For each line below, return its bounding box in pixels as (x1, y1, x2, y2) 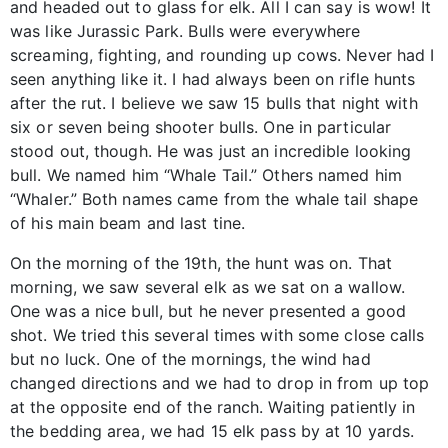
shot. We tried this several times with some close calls (10, 324, 425, 345)
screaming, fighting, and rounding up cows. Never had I (10, 44, 435, 65)
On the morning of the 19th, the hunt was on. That (10, 252, 392, 273)
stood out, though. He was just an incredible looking (10, 140, 412, 161)
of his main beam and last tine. (10, 212, 246, 233)
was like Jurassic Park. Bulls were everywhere (10, 20, 361, 41)
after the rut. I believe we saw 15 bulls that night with (10, 92, 418, 113)
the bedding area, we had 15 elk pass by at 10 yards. (10, 420, 415, 441)
